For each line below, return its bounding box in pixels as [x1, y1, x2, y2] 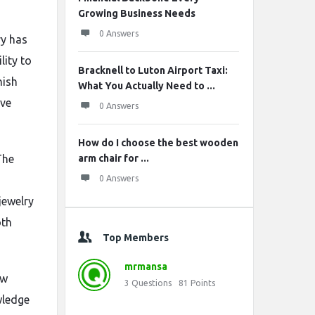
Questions [131, 278, 172, 288]
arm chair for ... [78, 153, 149, 164]
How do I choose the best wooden [78, 137, 238, 148]
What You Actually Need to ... [78, 80, 215, 91]
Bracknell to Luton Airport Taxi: [78, 65, 228, 76]
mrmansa [124, 261, 167, 272]
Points [191, 278, 215, 288]
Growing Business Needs [78, 8, 195, 19]
